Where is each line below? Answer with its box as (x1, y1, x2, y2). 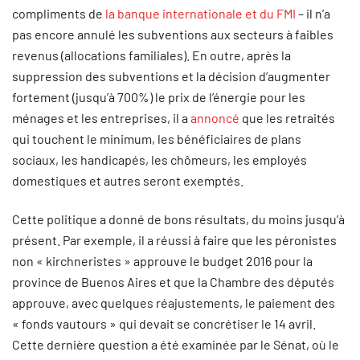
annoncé (190, 110, 239, 125)
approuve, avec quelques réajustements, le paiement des (12, 295, 335, 310)
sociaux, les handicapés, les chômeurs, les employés (12, 152, 307, 167)
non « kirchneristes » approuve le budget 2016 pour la (12, 253, 313, 268)
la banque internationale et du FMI (105, 6, 296, 21)
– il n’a (296, 6, 330, 21)
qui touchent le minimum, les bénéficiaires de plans (12, 131, 301, 146)
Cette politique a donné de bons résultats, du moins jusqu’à (12, 211, 345, 227)
